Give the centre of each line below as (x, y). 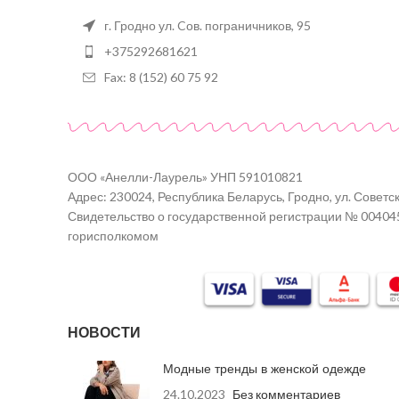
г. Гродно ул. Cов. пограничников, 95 (208, 26)
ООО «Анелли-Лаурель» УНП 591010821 (185, 177)
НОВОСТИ (104, 333)
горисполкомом (113, 236)
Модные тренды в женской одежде (265, 369)
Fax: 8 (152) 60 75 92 (161, 77)
